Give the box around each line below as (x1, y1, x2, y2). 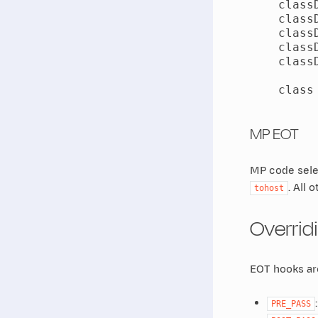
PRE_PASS (270, 298, 311, 309)
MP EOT (249, 122, 299, 146)
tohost (253, 182, 284, 193)
